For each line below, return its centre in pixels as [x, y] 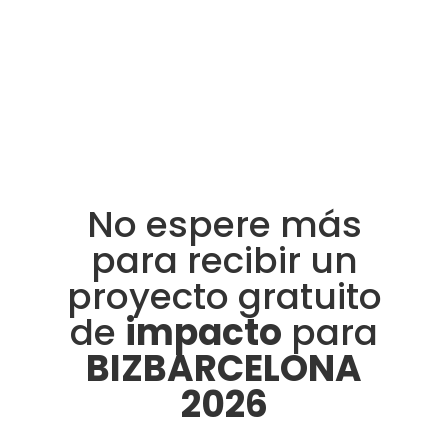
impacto [203, 333]
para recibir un [224, 261]
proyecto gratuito [224, 297]
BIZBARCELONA [224, 369]
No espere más [224, 225]
